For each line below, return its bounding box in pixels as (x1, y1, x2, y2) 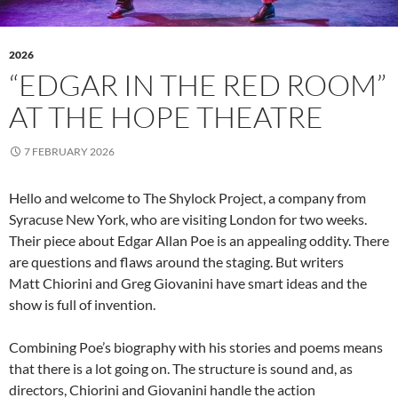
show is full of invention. (9, 296, 158, 314)
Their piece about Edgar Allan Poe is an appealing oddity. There (9, 232, 389, 250)
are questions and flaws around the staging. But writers (9, 253, 344, 271)
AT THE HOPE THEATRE (9, 99, 329, 136)
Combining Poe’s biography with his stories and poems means (9, 338, 383, 356)
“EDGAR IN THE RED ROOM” (9, 67, 386, 104)
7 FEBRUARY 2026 (24, 145, 115, 159)
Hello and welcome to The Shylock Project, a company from (9, 189, 366, 207)
